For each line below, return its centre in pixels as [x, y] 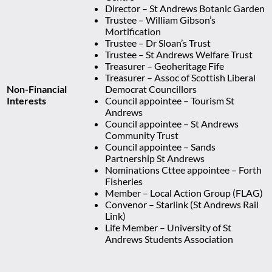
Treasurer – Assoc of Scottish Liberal [180, 77]
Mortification [133, 31]
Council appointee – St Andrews [172, 123]
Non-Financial [37, 89]
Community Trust [142, 135]
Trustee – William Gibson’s [160, 19]
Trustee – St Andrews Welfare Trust [179, 54]
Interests [26, 100]
